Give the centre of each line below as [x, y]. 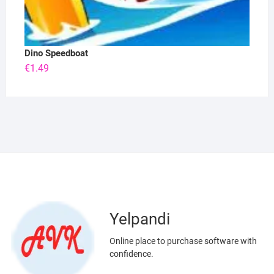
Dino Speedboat [56, 53]
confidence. [131, 254]
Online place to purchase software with [183, 241]
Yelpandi [139, 219]
